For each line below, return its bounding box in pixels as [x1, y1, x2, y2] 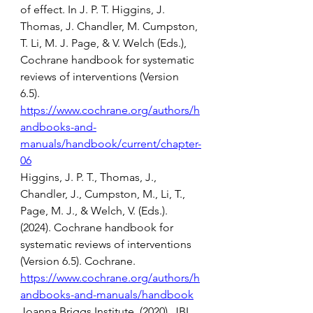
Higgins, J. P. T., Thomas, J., [20, 170, 159, 184]
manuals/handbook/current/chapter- [20, 137, 201, 150]
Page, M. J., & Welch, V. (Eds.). [20, 204, 170, 217]
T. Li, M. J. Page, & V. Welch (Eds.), [20, 36, 189, 50]
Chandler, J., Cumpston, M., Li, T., [20, 187, 188, 201]
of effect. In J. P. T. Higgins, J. [20, 3, 168, 16]
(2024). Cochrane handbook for [20, 221, 176, 234]
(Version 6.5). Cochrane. [20, 254, 138, 268]
